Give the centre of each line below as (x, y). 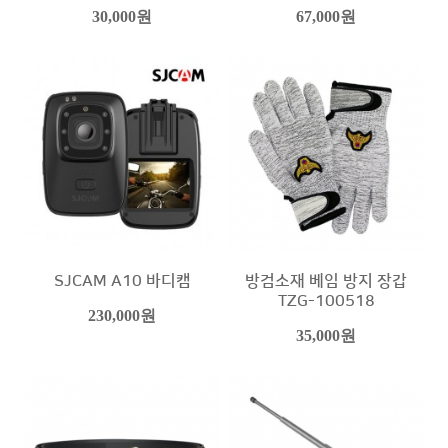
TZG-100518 (326, 300)
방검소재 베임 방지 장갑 (326, 280)
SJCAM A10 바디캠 (122, 280)
